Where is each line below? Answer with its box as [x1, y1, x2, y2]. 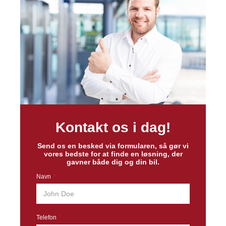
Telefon [36, 214, 58, 221]
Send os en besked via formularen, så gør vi [37, 142, 189, 150]
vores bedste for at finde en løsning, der [43, 150, 183, 158]
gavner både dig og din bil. [67, 158, 159, 166]
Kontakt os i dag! [55, 120, 171, 135]
